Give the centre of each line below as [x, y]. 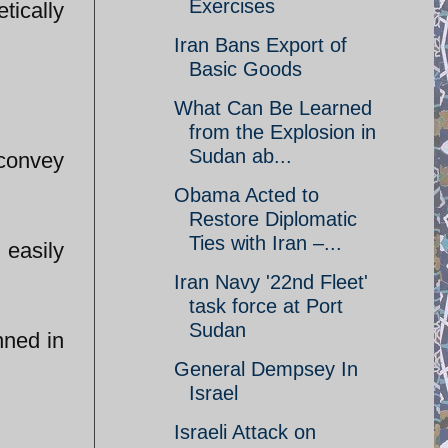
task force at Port [266, 306]
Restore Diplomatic [273, 219]
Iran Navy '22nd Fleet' [271, 282]
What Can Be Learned [273, 108]
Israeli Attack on [245, 432]
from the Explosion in [282, 132]
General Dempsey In [266, 369]
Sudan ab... [240, 156]
